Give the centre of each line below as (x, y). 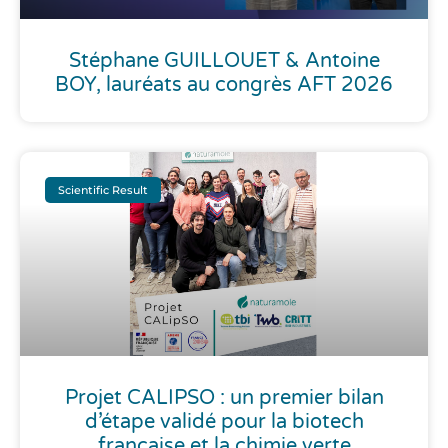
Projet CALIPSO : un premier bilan (224, 398)
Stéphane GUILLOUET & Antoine (224, 61)
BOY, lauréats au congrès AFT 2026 (224, 85)
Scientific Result (103, 189)
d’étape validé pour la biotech (224, 422)
